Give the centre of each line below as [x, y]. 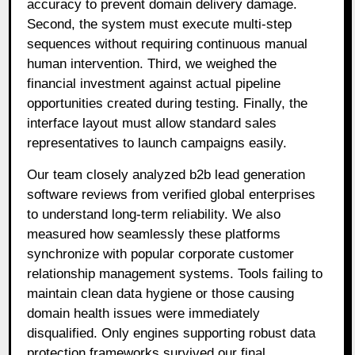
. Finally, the [272, 103]
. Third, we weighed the [208, 63]
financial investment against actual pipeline [154, 83]
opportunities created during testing [132, 103]
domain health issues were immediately [144, 313]
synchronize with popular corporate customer [161, 254]
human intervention [84, 63]
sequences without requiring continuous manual [168, 44]
